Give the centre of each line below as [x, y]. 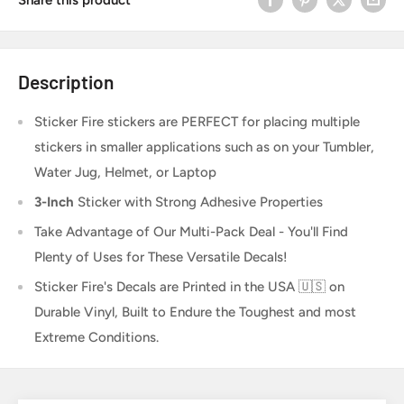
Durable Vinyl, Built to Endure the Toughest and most [195, 312]
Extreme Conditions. [96, 337]
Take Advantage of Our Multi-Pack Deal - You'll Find [191, 231]
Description [66, 82]
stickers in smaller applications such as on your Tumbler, [204, 147]
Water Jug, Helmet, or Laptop [125, 172]
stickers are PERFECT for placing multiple [234, 121]
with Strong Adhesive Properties [222, 202]
